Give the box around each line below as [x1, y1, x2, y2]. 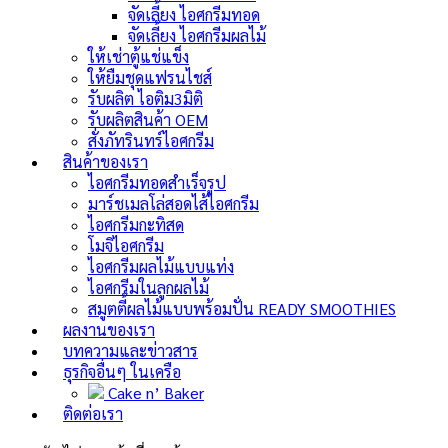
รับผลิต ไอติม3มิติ [88, 88, 203, 110]
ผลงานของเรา [63, 319, 155, 341]
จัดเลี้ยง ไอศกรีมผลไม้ [128, 25, 266, 47]
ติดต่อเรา [63, 403, 123, 425]
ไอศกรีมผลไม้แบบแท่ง [88, 256, 234, 278]
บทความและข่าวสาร [63, 340, 198, 362]
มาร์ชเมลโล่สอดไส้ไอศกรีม [88, 193, 259, 215]
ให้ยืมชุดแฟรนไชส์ [88, 67, 212, 89]
